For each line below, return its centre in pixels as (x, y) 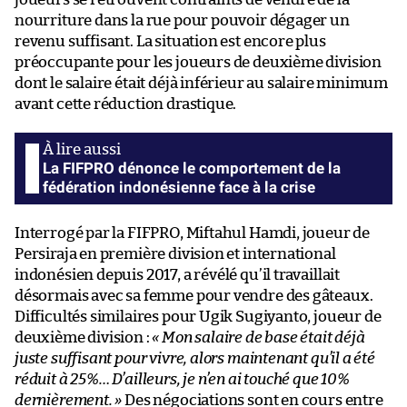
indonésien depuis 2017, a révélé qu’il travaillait (178, 274)
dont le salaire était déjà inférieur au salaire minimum (202, 83)
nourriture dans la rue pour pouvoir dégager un (182, 20)
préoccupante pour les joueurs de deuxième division (199, 62)
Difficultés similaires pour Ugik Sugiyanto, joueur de (198, 316)
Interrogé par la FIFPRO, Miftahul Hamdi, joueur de (193, 233)
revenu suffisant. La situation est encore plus (170, 41)
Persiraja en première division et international (175, 253)
